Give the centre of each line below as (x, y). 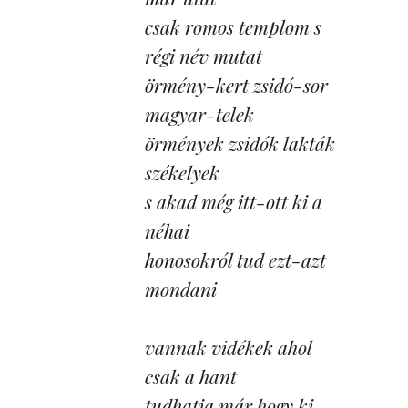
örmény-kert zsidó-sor (236, 85)
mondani (181, 289)
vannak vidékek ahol (228, 347)
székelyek (182, 172)
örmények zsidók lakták (240, 143)
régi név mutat (204, 56)
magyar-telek (199, 114)
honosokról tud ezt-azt (235, 260)
